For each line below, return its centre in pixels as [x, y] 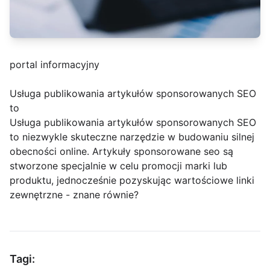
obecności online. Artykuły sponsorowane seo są [121, 151]
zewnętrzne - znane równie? [74, 195]
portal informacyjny [55, 64]
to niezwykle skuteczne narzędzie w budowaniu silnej [132, 137]
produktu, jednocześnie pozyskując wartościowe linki [132, 180]
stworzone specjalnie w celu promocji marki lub [118, 166]
